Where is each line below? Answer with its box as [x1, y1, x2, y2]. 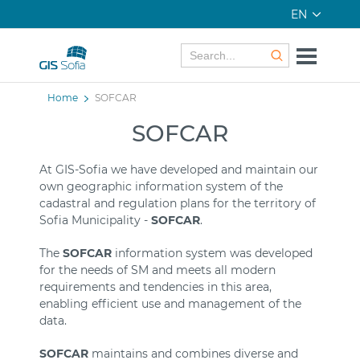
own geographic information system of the [39, 178, 283, 194]
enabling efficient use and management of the [39, 296, 301, 311]
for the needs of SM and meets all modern [39, 262, 276, 277]
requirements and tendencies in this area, [39, 279, 272, 294]
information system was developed [112, 245, 313, 260]
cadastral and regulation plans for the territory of [39, 195, 316, 211]
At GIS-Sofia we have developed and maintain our [39, 162, 318, 177]
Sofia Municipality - [39, 212, 151, 227]
